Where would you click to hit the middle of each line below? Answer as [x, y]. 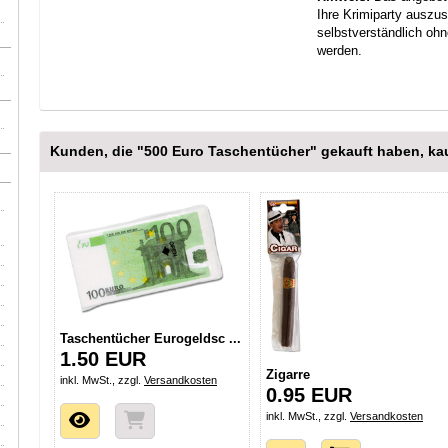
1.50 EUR [103, 358]
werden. [339, 50]
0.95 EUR [309, 395]
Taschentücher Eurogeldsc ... [150, 338]
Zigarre [288, 375]
